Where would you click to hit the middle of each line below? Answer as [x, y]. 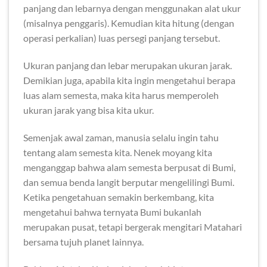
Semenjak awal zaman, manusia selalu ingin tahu [121, 137]
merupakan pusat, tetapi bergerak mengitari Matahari [133, 226]
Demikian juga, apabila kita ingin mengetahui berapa [129, 80]
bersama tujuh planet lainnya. [83, 241]
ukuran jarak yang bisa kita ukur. [89, 110]
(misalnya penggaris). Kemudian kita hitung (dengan [129, 23]
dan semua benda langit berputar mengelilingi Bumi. [129, 182]
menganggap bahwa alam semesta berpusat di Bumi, [129, 167]
